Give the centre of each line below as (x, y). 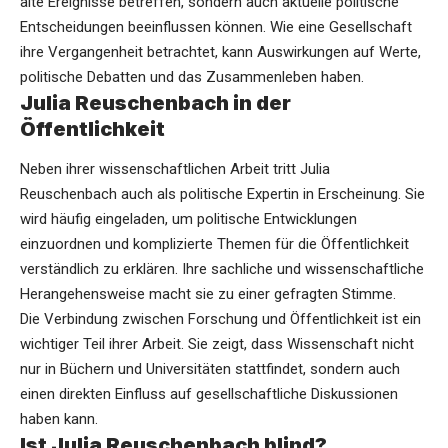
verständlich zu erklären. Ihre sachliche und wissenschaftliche (222, 268)
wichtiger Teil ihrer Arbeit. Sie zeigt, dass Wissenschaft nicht (217, 343)
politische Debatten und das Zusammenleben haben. (192, 77)
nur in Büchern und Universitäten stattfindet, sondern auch (210, 368)
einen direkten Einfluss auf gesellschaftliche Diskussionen (209, 393)
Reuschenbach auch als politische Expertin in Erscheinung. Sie (222, 193)
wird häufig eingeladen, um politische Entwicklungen (188, 218)
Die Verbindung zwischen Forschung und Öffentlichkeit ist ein (220, 318)
